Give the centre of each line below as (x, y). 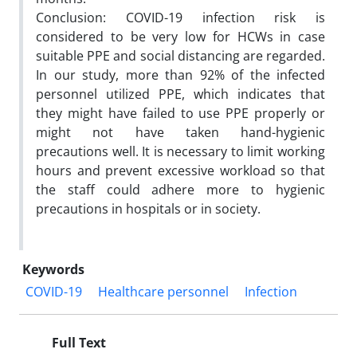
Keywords (53, 269)
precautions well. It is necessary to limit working (180, 151)
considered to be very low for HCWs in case (180, 36)
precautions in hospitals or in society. (150, 208)
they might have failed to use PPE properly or (180, 113)
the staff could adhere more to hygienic (180, 189)
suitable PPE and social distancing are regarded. (180, 55)
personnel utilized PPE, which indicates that (180, 94)
